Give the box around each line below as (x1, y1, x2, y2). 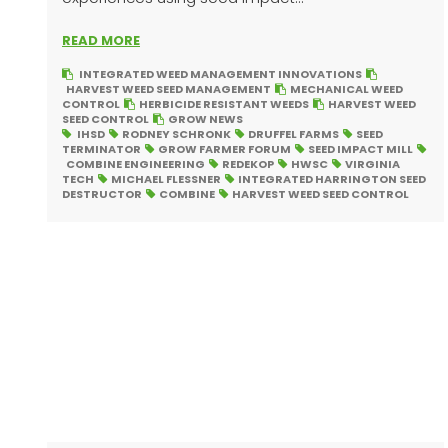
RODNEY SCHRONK (122, 126, 231, 143)
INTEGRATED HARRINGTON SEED (238, 171, 426, 188)
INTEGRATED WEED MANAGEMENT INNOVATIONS (79, 66, 362, 83)
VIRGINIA (345, 156, 400, 173)
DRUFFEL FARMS (248, 126, 339, 143)
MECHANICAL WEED (290, 81, 403, 98)
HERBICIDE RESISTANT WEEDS (139, 96, 309, 113)
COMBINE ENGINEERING (66, 156, 205, 173)
